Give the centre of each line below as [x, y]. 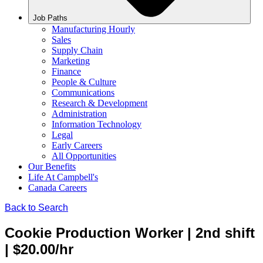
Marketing [71, 61]
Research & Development [100, 103]
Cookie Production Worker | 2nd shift [130, 232]
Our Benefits [52, 166]
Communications [83, 92]
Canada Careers [58, 188]
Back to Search [36, 208]
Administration [79, 114]
